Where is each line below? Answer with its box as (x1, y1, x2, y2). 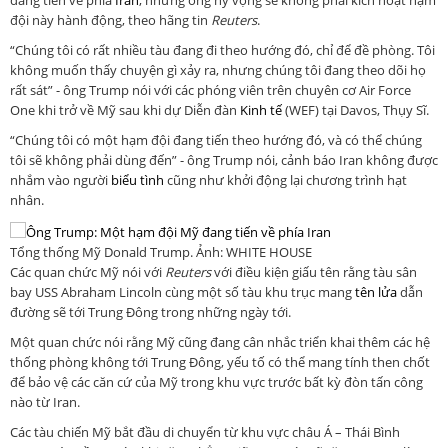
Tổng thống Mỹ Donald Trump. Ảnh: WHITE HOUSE (10, 242, 312, 261)
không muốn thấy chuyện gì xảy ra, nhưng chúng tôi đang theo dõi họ (10, 61, 426, 80)
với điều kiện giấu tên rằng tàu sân (214, 262, 417, 281)
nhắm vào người (10, 171, 111, 190)
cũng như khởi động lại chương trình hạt (164, 171, 407, 190)
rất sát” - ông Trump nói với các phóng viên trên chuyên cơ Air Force (10, 81, 411, 100)
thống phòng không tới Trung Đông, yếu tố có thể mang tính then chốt (10, 352, 430, 371)
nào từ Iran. (10, 392, 80, 411)
